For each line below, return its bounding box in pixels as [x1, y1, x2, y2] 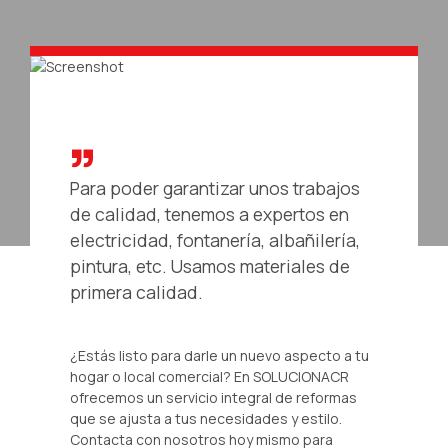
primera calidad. [70, 279, 203, 304]
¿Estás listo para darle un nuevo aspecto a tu [70, 345, 369, 365]
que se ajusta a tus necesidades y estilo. [70, 408, 342, 428]
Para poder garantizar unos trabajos [70, 175, 360, 200]
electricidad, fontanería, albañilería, [70, 227, 360, 252]
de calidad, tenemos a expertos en [70, 201, 349, 226]
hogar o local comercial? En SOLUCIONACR [70, 366, 349, 386]
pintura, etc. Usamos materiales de [70, 253, 350, 278]
